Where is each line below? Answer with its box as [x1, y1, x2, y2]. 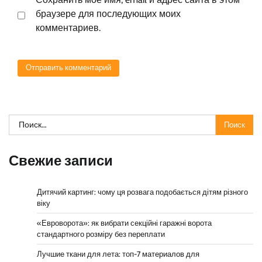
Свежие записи [9, 152, 113, 170]
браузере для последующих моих [36, 8, 181, 19]
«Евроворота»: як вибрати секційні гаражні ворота [37, 219, 212, 228]
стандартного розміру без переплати [37, 230, 165, 239]
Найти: [8, 115, 37, 127]
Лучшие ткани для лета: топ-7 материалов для [37, 250, 199, 259]
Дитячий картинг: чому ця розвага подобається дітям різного [37, 188, 248, 197]
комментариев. [36, 22, 101, 33]
